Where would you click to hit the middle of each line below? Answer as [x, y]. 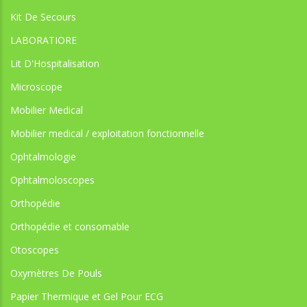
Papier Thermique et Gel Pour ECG [87, 296]
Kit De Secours [43, 16]
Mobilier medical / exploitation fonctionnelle [107, 133]
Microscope [36, 86]
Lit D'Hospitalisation [55, 63]
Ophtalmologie [43, 156]
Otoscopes [35, 249]
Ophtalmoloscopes [52, 180]
